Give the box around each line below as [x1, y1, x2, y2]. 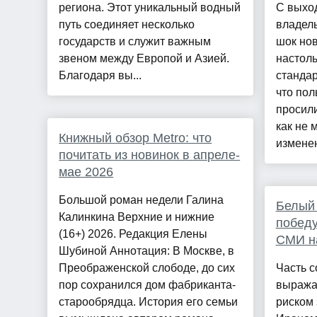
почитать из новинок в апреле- [59, 148, 241, 163]
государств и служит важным [59, 35, 212, 48]
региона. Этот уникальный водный [59, 1, 241, 14]
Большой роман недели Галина [59, 194, 224, 207]
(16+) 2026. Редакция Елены [59, 228, 208, 241]
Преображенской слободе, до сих [59, 262, 236, 275]
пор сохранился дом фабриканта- [59, 279, 236, 292]
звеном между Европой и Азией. [59, 52, 230, 65]
